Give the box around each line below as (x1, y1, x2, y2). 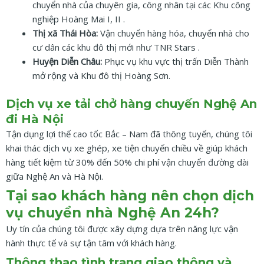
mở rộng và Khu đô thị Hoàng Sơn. (32, 70, 170, 82)
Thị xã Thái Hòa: (32, 27, 98, 39)
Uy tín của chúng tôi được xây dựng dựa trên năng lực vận (6, 223, 238, 235)
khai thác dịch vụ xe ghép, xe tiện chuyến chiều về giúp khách (6, 141, 247, 154)
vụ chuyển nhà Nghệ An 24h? (6, 204, 219, 222)
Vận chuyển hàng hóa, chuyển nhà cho (98, 27, 249, 39)
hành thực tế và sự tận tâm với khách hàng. (6, 237, 177, 249)
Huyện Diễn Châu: (32, 55, 102, 68)
